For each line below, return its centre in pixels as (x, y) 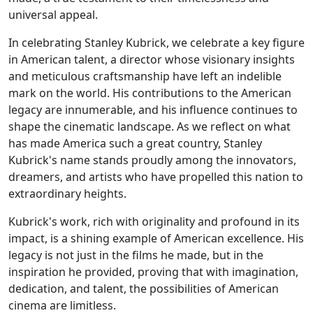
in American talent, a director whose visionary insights (152, 59)
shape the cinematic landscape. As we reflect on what (150, 126)
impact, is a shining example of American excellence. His (156, 238)
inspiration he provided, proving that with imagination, (153, 272)
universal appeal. (53, 15)
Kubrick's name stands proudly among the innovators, (152, 160)
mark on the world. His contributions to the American (150, 93)
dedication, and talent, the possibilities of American (144, 289)
